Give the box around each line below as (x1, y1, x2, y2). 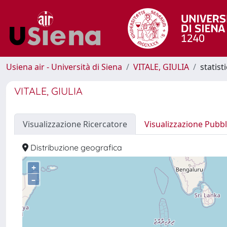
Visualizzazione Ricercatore (23, 119, 127, 130)
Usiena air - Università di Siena (6, 61, 122, 72)
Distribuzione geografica (28, 142, 122, 153)
